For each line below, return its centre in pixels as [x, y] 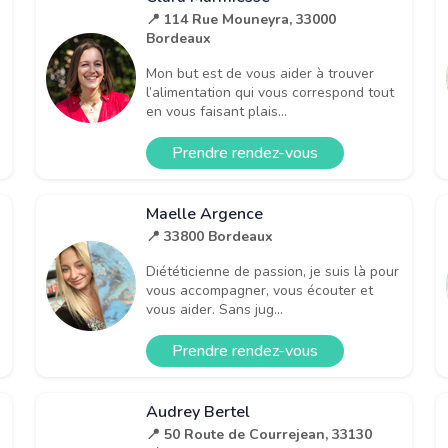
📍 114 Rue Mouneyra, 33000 [241, 19]
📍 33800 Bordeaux [209, 236]
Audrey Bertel [198, 411]
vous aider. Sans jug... [214, 309]
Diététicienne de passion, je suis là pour [272, 271]
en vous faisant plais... [216, 111]
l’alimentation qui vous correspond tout [270, 92]
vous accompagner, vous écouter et [259, 290]
